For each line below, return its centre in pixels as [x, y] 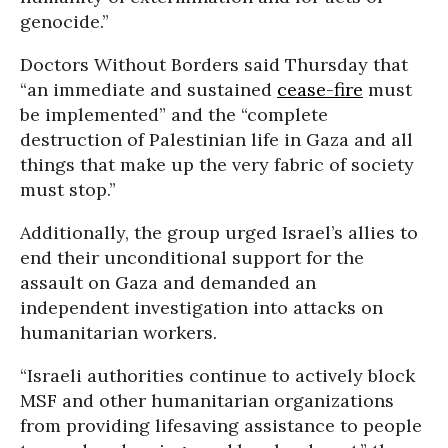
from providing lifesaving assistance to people [221, 425]
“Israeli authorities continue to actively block [217, 375]
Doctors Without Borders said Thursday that [214, 64]
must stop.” [68, 189]
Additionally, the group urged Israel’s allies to [219, 232]
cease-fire [320, 89]
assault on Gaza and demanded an [168, 282]
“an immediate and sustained [148, 89]
